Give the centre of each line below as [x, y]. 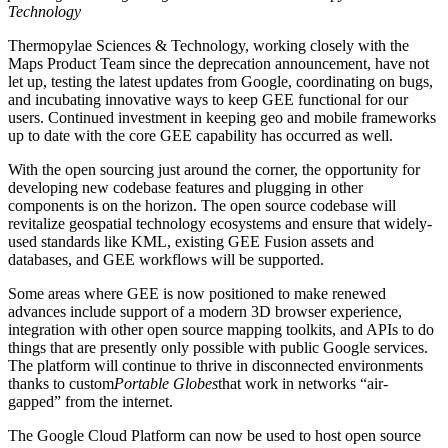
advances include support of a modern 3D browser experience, [205, 311]
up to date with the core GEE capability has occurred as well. [200, 135]
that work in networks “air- [303, 383]
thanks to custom [61, 383]
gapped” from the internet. [90, 401]
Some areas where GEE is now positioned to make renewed [197, 293]
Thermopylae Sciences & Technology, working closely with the [208, 45]
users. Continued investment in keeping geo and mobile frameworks [222, 117]
